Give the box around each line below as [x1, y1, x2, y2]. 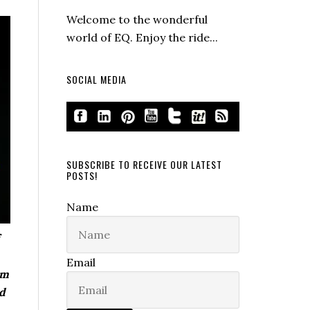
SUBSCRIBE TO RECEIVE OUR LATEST [66, 156, 222, 172]
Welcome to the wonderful [66, 12, 208, 26]
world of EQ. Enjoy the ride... [66, 30, 218, 44]
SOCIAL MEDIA [66, 71, 127, 86]
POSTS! [66, 167, 98, 183]
